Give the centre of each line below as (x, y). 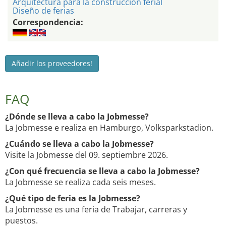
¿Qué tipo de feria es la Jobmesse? (73, 199)
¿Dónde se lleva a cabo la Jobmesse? (77, 117)
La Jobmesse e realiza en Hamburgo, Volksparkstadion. (109, 128)
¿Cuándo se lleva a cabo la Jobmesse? (79, 144)
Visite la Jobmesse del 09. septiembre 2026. (87, 155)
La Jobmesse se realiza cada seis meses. (80, 182)
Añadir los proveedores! (52, 64)
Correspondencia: (48, 22)
